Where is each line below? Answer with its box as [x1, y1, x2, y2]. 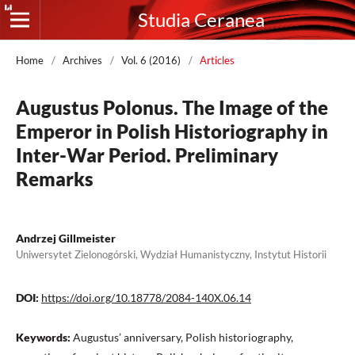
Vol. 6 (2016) [121, 54, 181, 67]
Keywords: [16, 330, 73, 344]
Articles [200, 54, 235, 67]
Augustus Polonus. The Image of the [16, 96, 328, 119]
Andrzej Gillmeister [16, 231, 116, 245]
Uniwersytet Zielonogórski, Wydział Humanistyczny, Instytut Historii [16, 248, 326, 261]
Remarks [16, 167, 94, 190]
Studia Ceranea [138, 8, 265, 31]
